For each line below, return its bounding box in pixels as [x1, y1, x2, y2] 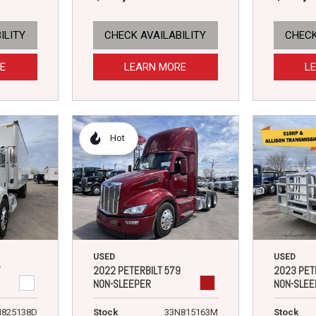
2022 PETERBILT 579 [92, 263, 181, 277]
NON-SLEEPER [92, 276, 151, 291]
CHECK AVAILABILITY [104, 28, 207, 42]
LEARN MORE [124, 60, 187, 73]
